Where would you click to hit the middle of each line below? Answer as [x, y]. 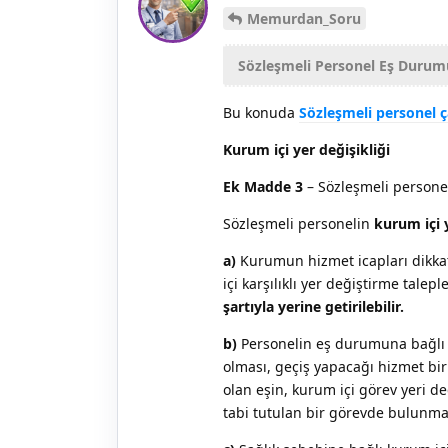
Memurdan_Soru [304, 18]
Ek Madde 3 [263, 186]
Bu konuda [261, 112]
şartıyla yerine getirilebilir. [313, 306]
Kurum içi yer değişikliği [306, 149]
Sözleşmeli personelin [298, 223]
